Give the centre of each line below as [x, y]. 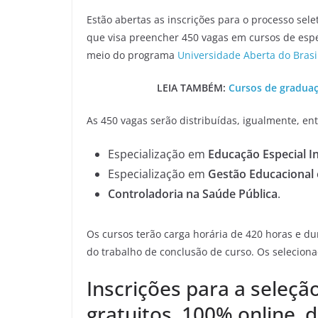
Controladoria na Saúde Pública [193, 193]
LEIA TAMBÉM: [193, 87]
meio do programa [132, 55]
